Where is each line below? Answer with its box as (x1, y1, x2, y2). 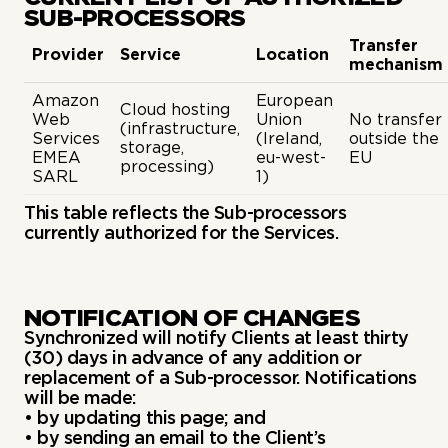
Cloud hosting (120, 100, 230, 119)
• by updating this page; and (24, 407, 266, 428)
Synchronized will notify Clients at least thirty (24, 327, 409, 348)
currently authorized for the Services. (24, 222, 339, 243)
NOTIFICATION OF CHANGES (24, 303, 360, 332)
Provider (32, 45, 104, 64)
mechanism (349, 55, 443, 74)
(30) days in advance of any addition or (24, 347, 362, 368)
